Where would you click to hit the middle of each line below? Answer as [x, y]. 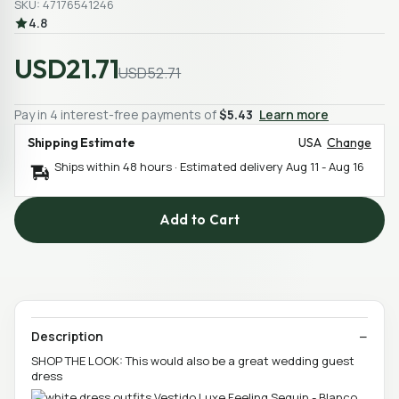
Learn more [294, 114]
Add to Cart [199, 220]
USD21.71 [67, 68]
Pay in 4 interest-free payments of [117, 114]
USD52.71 [150, 73]
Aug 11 [302, 166]
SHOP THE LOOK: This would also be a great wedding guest [193, 360]
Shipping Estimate [81, 142]
